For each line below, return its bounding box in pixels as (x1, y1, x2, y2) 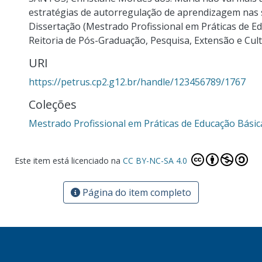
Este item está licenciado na (14, 155, 123, 166)
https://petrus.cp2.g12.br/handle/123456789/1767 (29, 75, 246, 88)
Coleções (29, 96, 77, 112)
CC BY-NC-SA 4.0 (122, 155, 189, 166)
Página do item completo (80, 186, 191, 199)
